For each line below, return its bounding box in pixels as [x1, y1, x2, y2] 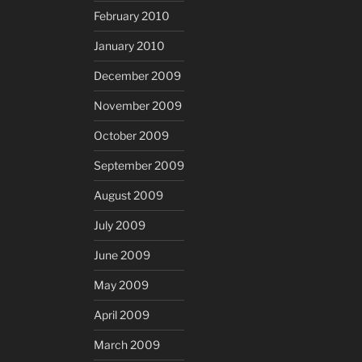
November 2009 [94, 99, 182, 112]
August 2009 [94, 188, 163, 202]
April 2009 [94, 308, 149, 322]
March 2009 [94, 338, 160, 351]
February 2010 [94, 9, 170, 23]
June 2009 [94, 248, 150, 262]
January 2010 [94, 39, 165, 53]
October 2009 [94, 128, 169, 142]
